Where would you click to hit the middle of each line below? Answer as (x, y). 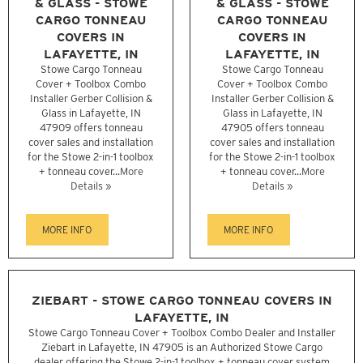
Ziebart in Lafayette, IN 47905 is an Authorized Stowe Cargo (181, 347)
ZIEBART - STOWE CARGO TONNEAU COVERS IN (181, 300)
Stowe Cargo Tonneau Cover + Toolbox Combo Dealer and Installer (181, 332)
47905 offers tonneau (272, 128)
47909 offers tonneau (91, 128)
